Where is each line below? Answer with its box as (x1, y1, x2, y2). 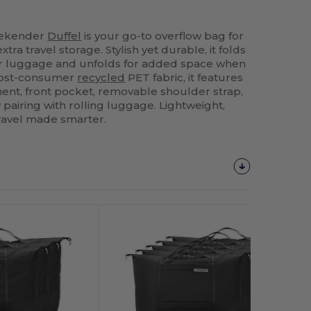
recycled (77, 70, 126, 84)
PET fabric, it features (125, 70, 244, 84)
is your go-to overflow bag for (81, 28, 244, 42)
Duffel (47, 28, 82, 42)
